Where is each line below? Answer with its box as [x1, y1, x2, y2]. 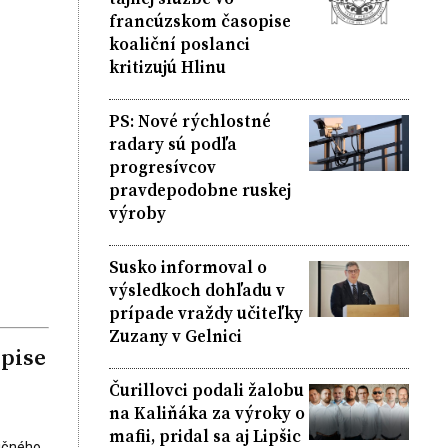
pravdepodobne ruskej [108, 177, 291, 202]
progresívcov [108, 154, 216, 179]
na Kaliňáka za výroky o [108, 400, 305, 425]
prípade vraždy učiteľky [108, 300, 303, 325]
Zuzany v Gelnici [108, 323, 242, 348]
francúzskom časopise [108, 8, 291, 33]
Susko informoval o [108, 254, 267, 279]
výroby [108, 200, 166, 225]
